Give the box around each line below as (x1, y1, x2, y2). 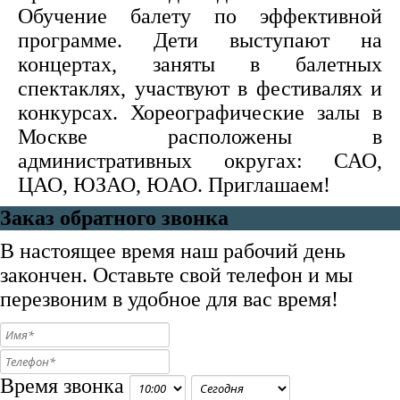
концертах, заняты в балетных (18, 53, 382, 76)
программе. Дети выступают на (18, 29, 382, 52)
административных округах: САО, (18, 149, 382, 172)
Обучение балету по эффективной (18, 4, 382, 28)
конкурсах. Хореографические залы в (18, 101, 382, 124)
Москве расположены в (18, 125, 382, 148)
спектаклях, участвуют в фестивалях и (18, 77, 382, 100)
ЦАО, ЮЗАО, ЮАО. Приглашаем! (18, 173, 330, 196)
